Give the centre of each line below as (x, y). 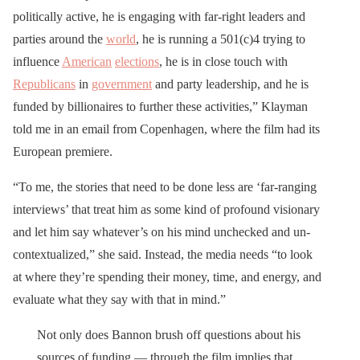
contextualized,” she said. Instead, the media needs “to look (163, 255)
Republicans (44, 84)
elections (137, 62)
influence (37, 62)
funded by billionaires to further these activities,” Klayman (160, 107)
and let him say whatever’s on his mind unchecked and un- (162, 232)
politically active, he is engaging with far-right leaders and (159, 17)
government (122, 84)
